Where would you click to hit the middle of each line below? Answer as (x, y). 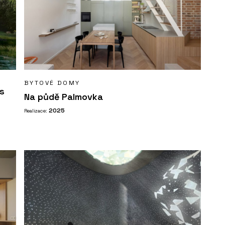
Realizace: (36, 110)
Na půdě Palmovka (64, 96)
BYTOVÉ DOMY (52, 83)
